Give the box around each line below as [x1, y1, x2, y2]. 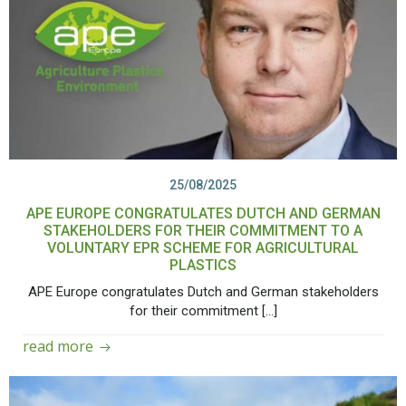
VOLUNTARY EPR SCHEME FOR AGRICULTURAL [47, 239, 359, 256]
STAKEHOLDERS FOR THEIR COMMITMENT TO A [43, 222, 362, 239]
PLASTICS [169, 256, 237, 274]
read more [23, 336, 93, 356]
